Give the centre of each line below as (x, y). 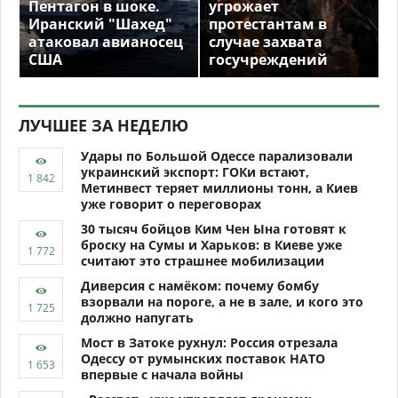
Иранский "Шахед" (100, 24)
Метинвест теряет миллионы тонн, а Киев (219, 187)
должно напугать (137, 317)
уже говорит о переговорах (171, 203)
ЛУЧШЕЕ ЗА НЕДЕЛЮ (103, 125)
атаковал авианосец (106, 41)
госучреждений (268, 59)
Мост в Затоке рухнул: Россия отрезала (209, 342)
